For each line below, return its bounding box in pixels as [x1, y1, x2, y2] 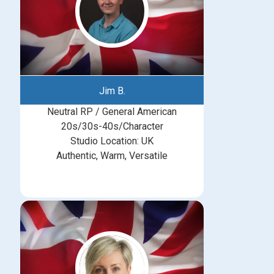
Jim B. [98, 85, 125, 97]
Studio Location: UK [70, 135, 154, 147]
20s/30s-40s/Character [61, 120, 163, 132]
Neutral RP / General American [47, 106, 177, 117]
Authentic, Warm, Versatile [56, 150, 168, 161]
